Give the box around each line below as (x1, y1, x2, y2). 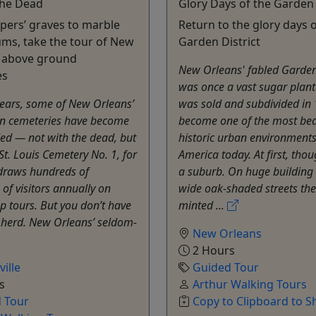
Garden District (178, 33, 260, 49)
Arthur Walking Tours (193, 276, 307, 292)
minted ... (178, 197, 227, 213)
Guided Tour (193, 259, 259, 275)
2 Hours (190, 242, 235, 258)
